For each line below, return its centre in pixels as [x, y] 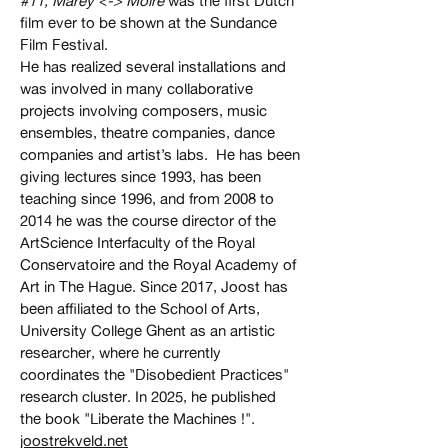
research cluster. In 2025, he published [148, 397]
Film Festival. [64, 45]
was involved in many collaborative [136, 89]
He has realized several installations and [153, 67]
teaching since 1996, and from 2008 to [147, 199]
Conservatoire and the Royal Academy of [158, 265]
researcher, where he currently [120, 353]
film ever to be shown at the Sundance [148, 23]
